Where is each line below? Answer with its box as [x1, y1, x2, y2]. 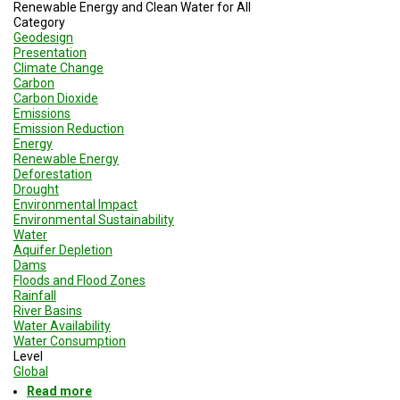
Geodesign [13, 29, 73, 45]
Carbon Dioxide [13, 90, 98, 105]
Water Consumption [13, 333, 126, 348]
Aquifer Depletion [13, 242, 112, 257]
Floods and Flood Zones [13, 272, 146, 287]
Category [13, 14, 65, 29]
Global [13, 363, 48, 379]
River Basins [13, 303, 82, 318]
